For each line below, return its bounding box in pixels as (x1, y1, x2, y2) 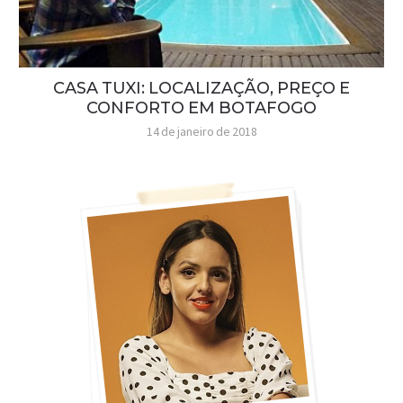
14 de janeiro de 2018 (146, 122, 257, 139)
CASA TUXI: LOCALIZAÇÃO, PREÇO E (53, 77, 350, 98)
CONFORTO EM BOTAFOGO (86, 97, 317, 118)
